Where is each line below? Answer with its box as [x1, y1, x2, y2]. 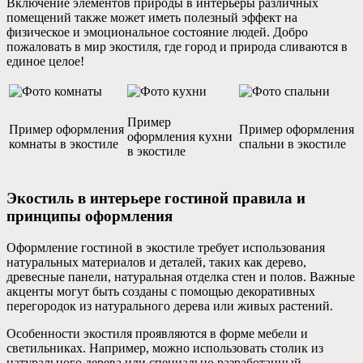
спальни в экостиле [239, 137, 346, 152]
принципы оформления [6, 207, 173, 225]
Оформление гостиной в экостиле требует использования [6, 240, 325, 254]
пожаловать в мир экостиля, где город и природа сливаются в [6, 40, 348, 54]
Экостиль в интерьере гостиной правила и [6, 190, 305, 207]
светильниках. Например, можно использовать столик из [6, 340, 323, 355]
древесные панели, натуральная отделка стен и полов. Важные [6, 269, 355, 284]
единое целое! [6, 54, 84, 69]
